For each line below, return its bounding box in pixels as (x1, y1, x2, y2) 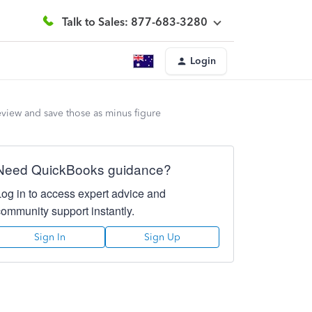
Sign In (34, 231, 66, 243)
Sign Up (143, 231, 180, 243)
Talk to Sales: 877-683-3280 (62, 15, 208, 29)
